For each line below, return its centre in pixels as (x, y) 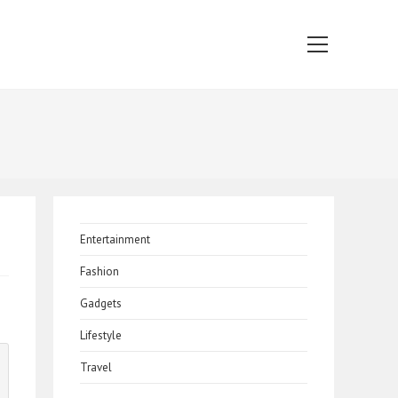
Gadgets (101, 303)
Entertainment (115, 239)
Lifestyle (101, 335)
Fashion (99, 271)
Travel (96, 367)
